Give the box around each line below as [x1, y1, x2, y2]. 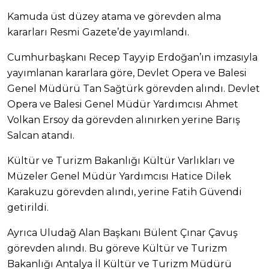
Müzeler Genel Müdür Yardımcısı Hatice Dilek [7, 170, 231, 182]
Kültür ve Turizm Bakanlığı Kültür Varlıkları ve [7, 154, 235, 166]
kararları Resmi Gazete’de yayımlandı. [7, 26, 189, 38]
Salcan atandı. [7, 129, 74, 141]
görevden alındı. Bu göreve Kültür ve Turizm [7, 242, 227, 254]
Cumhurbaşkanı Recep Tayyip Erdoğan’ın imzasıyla [7, 51, 258, 63]
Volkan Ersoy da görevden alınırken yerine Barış [7, 113, 240, 125]
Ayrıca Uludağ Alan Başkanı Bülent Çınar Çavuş [7, 226, 238, 238]
